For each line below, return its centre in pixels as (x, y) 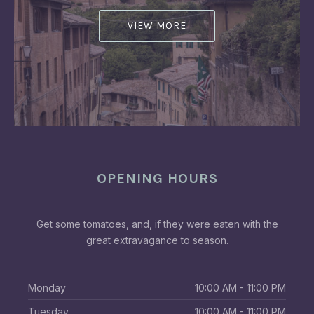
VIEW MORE (157, 26)
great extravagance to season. (157, 240)
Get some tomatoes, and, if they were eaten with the (157, 224)
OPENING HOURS (157, 178)
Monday (47, 288)
